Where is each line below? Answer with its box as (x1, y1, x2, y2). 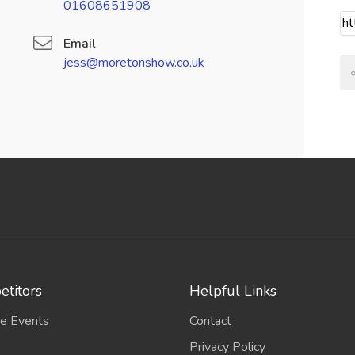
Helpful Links (189, 281, 277, 300)
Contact (189, 312, 231, 330)
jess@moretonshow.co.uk (63, 54, 204, 71)
